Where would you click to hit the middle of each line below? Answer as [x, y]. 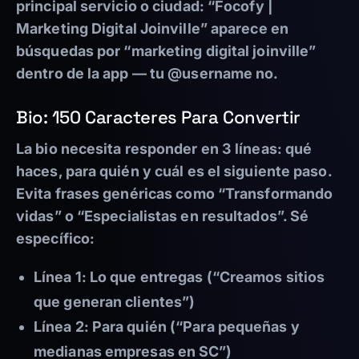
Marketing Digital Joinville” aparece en [152, 29]
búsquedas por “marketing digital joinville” [166, 51]
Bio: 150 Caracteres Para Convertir [159, 117]
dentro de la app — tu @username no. [147, 74]
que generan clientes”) [115, 302]
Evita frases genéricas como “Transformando [175, 194]
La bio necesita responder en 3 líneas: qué [164, 149]
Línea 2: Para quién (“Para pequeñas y [167, 327]
